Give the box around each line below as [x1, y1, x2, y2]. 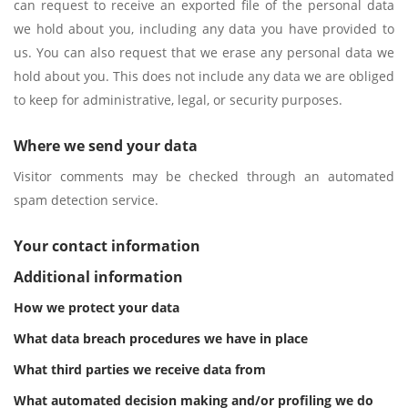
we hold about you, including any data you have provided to [14, 20, 394, 37]
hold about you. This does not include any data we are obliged [14, 67, 394, 85]
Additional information [14, 267, 183, 287]
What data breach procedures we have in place [14, 330, 308, 347]
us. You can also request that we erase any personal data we [14, 44, 394, 61]
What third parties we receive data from [14, 361, 266, 378]
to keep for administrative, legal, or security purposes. [14, 91, 342, 108]
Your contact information [14, 236, 200, 256]
